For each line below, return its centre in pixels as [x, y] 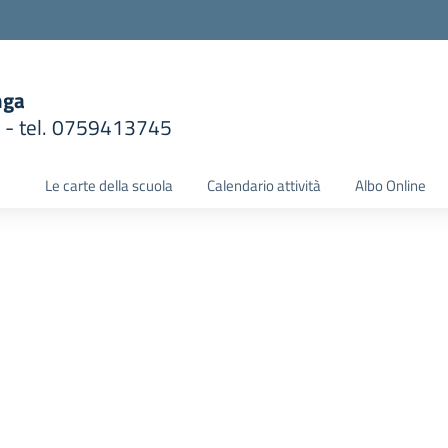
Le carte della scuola [109, 185]
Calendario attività [264, 185]
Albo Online [390, 185]
